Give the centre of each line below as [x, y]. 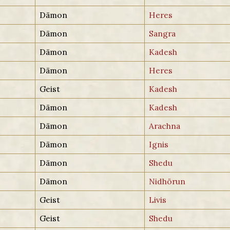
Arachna [165, 126]
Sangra [162, 33]
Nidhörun [167, 181]
